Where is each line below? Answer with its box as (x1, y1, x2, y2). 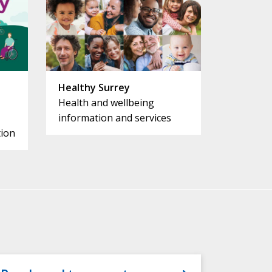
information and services (58, 111, 171, 125)
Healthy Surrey (58, 81, 130, 95)
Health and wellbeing (58, 96, 154, 110)
